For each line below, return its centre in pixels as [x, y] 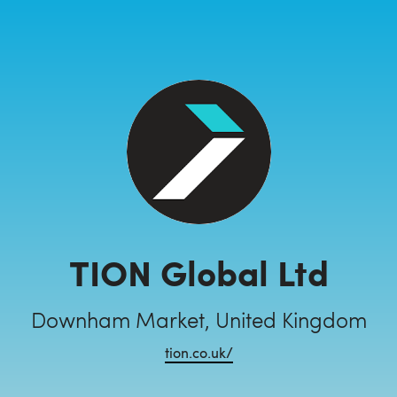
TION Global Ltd [198, 272]
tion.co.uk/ [198, 352]
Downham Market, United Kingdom [198, 319]
